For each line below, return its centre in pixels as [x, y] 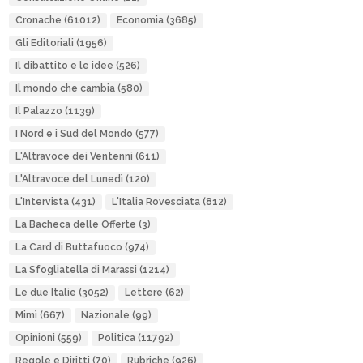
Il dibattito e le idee [64, 66]
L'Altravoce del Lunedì [69, 179]
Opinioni [35, 338]
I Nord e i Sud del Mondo [74, 134]
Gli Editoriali [44, 43]
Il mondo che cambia [65, 88]
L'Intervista [42, 202]
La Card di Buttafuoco [68, 247]
